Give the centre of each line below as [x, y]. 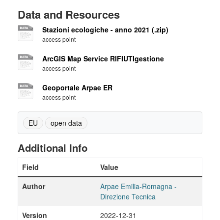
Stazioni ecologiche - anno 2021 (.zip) [105, 29]
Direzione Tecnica [128, 196]
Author [34, 186]
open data [66, 123]
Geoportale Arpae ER [77, 87]
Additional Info [53, 148]
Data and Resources [69, 14]
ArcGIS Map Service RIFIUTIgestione [103, 58]
